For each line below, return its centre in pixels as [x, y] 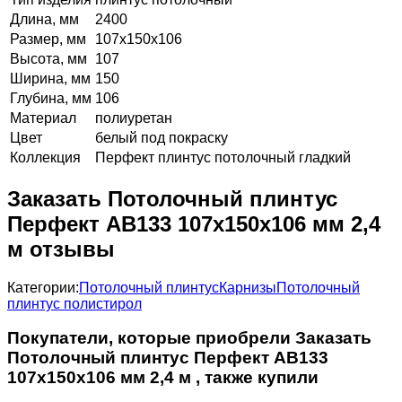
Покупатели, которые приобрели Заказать [189, 338]
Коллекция [45, 157]
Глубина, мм [51, 98]
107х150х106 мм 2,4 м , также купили [163, 378]
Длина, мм [44, 19]
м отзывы [61, 249]
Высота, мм [48, 58]
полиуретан [134, 118]
